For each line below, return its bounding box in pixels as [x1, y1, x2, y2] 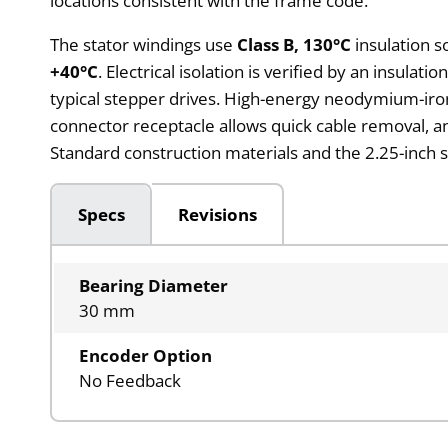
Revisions [177, 202, 257, 226]
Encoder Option [79, 344, 213, 368]
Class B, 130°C [237, 32, 352, 56]
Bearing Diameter [79, 274, 229, 298]
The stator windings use [50, 32, 238, 56]
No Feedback [79, 369, 182, 393]
